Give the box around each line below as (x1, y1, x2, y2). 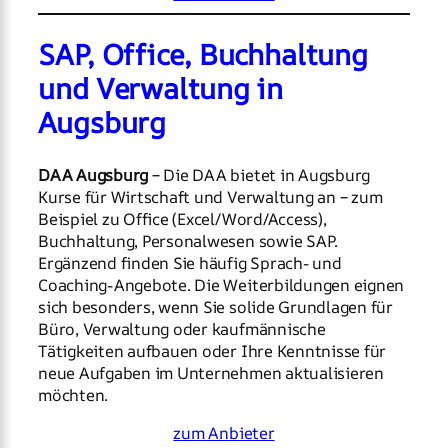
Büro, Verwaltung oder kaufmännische (38, 317, 326, 340)
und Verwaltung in (38, 69, 284, 109)
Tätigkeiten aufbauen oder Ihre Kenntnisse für (38, 339, 387, 362)
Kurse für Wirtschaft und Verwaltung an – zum (38, 185, 383, 208)
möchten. (38, 383, 109, 406)
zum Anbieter (173, 422, 275, 445)
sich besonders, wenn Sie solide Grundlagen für (38, 295, 393, 318)
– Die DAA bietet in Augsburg (148, 163, 371, 186)
